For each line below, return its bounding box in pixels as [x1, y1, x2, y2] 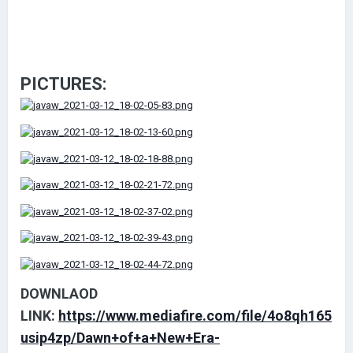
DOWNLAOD [20, 284, 98, 302]
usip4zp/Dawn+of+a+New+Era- [20, 329, 220, 346]
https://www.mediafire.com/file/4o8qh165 [58, 307, 332, 324]
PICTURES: [20, 73, 106, 94]
